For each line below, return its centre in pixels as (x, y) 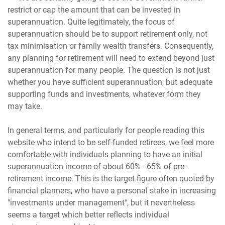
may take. (25, 106)
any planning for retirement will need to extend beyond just (111, 58)
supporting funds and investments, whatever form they (104, 94)
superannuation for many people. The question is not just (109, 70)
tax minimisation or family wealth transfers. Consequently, (111, 46)
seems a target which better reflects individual (89, 214)
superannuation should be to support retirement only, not (108, 34)
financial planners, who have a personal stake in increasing (112, 190)
